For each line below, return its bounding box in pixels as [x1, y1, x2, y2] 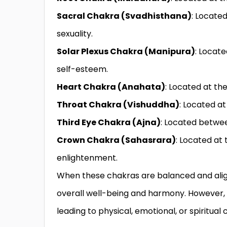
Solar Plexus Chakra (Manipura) [57, 45, 195, 57]
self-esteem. [57, 63, 108, 75]
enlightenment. [57, 152, 118, 164]
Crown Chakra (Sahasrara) [57, 134, 176, 146]
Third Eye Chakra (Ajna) [57, 116, 161, 128]
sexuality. [57, 27, 93, 40]
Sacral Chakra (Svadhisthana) [57, 10, 192, 22]
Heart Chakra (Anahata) [57, 81, 165, 93]
